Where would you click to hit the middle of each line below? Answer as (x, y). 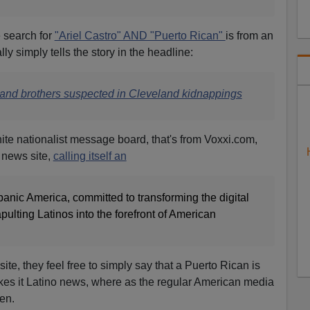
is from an (249, 36)
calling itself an (90, 156)
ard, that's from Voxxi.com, (193, 140)
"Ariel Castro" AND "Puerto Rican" (140, 36)
